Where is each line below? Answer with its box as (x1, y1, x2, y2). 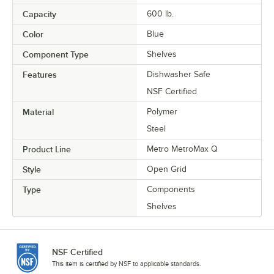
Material (23, 107, 54, 117)
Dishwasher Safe (147, 70, 210, 80)
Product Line (23, 144, 71, 155)
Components (147, 185, 195, 194)
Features (23, 70, 57, 80)
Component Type (23, 50, 89, 60)
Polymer (147, 107, 177, 117)
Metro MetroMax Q (147, 144, 218, 154)
